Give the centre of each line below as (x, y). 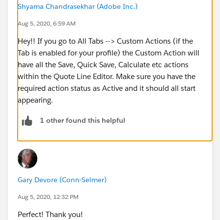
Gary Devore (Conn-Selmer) (62, 179)
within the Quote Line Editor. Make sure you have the (107, 76)
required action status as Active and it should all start (107, 88)
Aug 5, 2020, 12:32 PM (48, 196)
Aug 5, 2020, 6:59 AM (47, 23)
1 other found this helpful (82, 121)
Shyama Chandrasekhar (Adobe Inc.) (78, 6)
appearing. (35, 100)
